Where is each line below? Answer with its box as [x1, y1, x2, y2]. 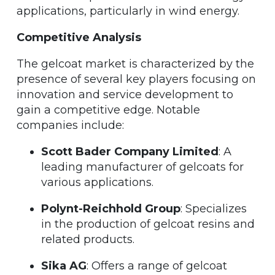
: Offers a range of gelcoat [87, 258, 227, 273]
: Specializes [180, 201, 247, 215]
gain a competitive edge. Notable [17, 103, 200, 117]
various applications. [41, 175, 153, 189]
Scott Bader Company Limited [41, 144, 219, 158]
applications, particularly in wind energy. [17, 4, 239, 18]
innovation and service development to [17, 87, 233, 101]
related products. [41, 232, 134, 246]
